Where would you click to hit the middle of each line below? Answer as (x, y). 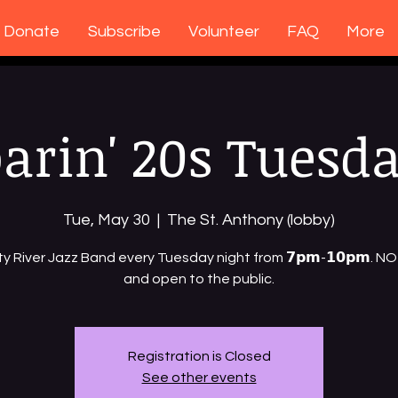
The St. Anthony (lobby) (251, 220)
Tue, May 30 (107, 220)
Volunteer (224, 32)
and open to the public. (199, 279)
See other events (199, 378)
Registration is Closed (199, 357)
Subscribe (124, 32)
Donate (32, 32)
